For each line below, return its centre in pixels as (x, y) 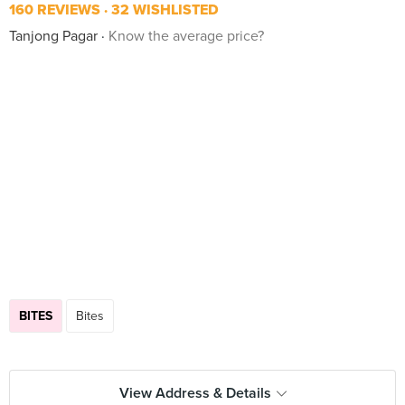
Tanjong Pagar (53, 36)
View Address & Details (195, 393)
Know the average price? (186, 36)
